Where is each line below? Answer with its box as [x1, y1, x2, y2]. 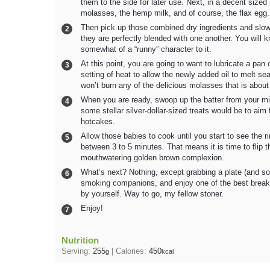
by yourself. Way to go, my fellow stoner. [81, 189, 224, 198]
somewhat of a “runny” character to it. [81, 45, 212, 54]
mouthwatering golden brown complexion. [81, 153, 224, 162]
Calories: [116, 246, 149, 256]
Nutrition [61, 234, 99, 245]
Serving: [61, 246, 93, 256]
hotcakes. [81, 117, 115, 126]
